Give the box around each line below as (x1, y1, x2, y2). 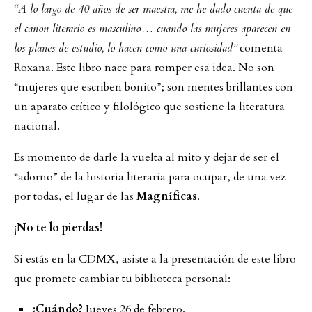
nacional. (14, 118, 60, 134)
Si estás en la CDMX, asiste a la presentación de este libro (14, 251, 296, 267)
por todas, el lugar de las (14, 188, 136, 204)
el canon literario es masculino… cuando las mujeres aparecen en (14, 20, 290, 36)
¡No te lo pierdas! (14, 219, 102, 235)
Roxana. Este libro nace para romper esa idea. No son (14, 59, 274, 75)
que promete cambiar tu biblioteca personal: (14, 270, 231, 286)
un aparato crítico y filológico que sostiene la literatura (14, 98, 285, 114)
